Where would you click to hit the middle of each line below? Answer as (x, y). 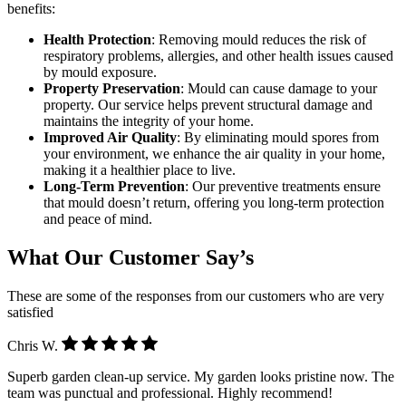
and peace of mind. (98, 218)
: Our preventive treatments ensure (283, 186)
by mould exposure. (100, 72)
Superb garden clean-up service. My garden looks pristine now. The (201, 376)
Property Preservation (112, 88)
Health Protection (97, 39)
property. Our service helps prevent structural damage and (208, 104)
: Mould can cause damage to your (279, 88)
